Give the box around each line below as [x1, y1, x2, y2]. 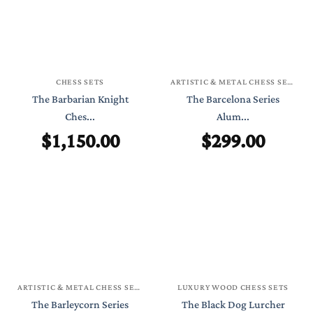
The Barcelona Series [187, 89, 279, 110]
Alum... [217, 106, 249, 127]
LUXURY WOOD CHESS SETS [177, 279, 289, 295]
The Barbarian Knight [31, 89, 129, 110]
